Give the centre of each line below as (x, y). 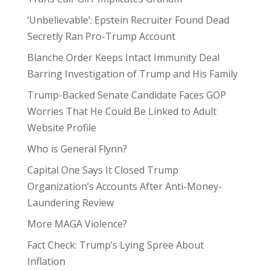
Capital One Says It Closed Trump (103, 170)
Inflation (46, 261)
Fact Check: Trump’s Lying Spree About (115, 245)
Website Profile (61, 128)
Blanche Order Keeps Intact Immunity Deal (123, 57)
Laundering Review (70, 203)
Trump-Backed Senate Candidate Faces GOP (126, 95)
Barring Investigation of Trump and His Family (132, 74)
